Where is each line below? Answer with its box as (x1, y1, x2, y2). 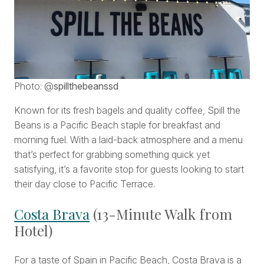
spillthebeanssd (54, 80, 118, 93)
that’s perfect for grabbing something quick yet (14, 148, 210, 161)
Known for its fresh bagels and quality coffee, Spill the (14, 104, 240, 117)
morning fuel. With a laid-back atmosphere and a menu (14, 134, 243, 146)
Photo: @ (14, 80, 54, 93)
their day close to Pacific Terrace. (14, 178, 155, 190)
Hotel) (14, 221, 56, 240)
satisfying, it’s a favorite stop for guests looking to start (14, 163, 244, 176)
